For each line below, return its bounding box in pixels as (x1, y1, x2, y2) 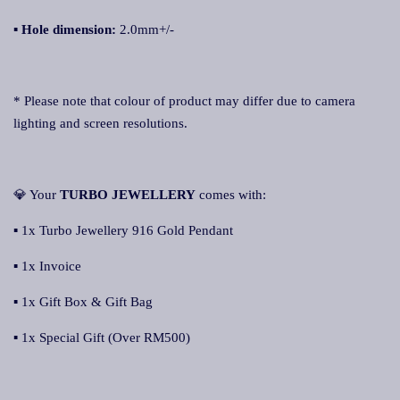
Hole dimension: (21, 22, 120, 37)
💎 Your (13, 187, 56, 202)
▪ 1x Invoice (13, 259, 81, 273)
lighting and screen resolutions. (13, 116, 187, 130)
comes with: (196, 187, 266, 202)
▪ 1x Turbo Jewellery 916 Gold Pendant (13, 223, 233, 237)
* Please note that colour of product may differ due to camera (13, 94, 355, 108)
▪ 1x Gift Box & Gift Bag (13, 295, 153, 309)
